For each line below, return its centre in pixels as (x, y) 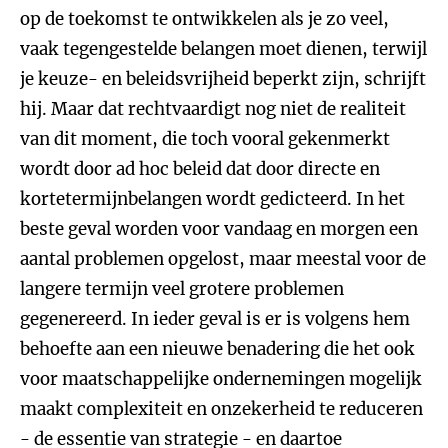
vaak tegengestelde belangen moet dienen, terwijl (223, 49)
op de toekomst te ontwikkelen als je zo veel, (204, 19)
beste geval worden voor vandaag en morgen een (219, 229)
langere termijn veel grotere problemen (182, 289)
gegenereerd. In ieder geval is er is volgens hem (215, 319)
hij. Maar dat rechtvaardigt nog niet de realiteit (213, 109)
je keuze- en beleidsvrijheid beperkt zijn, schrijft (223, 79)
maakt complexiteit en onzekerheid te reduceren (221, 409)
